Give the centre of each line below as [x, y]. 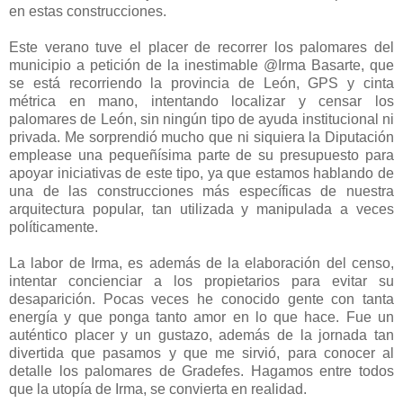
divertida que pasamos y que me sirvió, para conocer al [201, 353]
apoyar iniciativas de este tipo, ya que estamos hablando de [201, 173]
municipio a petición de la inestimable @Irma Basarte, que [201, 65]
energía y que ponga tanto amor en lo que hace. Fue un [201, 317]
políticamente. [54, 227]
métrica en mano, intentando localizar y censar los [201, 101]
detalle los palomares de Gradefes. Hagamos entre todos [201, 371]
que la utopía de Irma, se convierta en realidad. [158, 389]
